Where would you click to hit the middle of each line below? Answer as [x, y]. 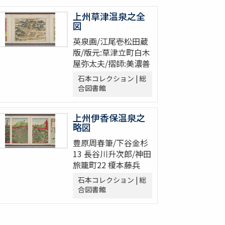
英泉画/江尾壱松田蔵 [110, 41]
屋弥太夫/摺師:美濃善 [111, 64]
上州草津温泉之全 [109, 16]
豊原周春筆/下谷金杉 [110, 143]
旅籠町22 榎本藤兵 [106, 165]
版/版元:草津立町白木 [111, 52]
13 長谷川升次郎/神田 [112, 154]
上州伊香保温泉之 [109, 118]
